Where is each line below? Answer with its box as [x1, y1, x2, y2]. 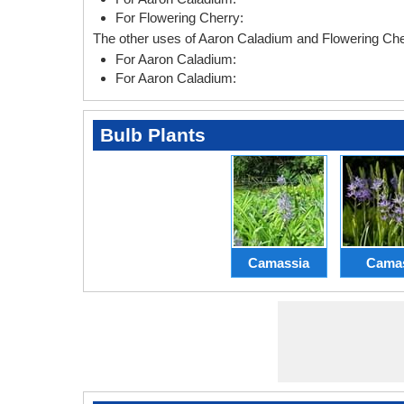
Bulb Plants [100, 124, 206, 146]
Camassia [248, 254, 309, 271]
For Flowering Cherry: [115, 10, 243, 26]
